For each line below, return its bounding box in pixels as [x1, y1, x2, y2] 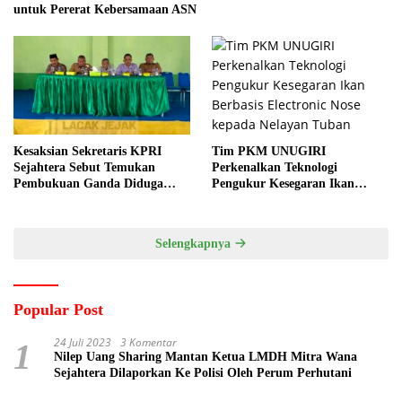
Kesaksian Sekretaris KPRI [13, 144, 162, 158]
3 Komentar [120, 334, 177, 350]
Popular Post [13, 300, 103, 319]
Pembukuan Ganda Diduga [13, 176, 163, 190]
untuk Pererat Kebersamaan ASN [13, 2, 197, 16]
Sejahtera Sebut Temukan [13, 160, 155, 174]
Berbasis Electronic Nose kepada [212, 192, 387, 206]
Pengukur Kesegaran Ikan [212, 176, 354, 190]
